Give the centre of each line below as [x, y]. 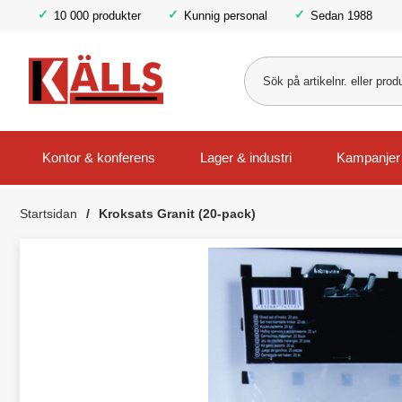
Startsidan [48, 214]
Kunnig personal [226, 15]
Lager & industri [246, 158]
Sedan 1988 [341, 15]
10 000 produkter [97, 15]
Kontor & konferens [99, 158]
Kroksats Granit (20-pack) [177, 214]
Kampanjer [368, 158]
